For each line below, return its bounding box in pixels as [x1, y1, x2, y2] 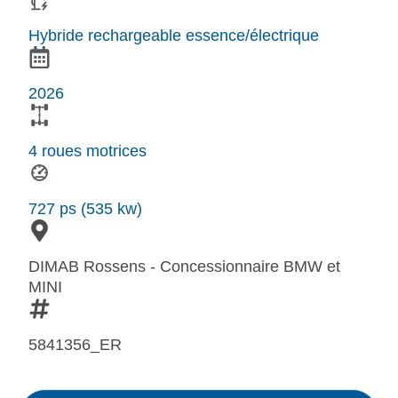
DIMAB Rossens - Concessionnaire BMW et [28, 258, 340, 276]
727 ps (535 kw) [28, 200, 142, 219]
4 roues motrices [28, 142, 147, 161]
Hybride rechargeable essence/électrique [28, 27, 319, 45]
